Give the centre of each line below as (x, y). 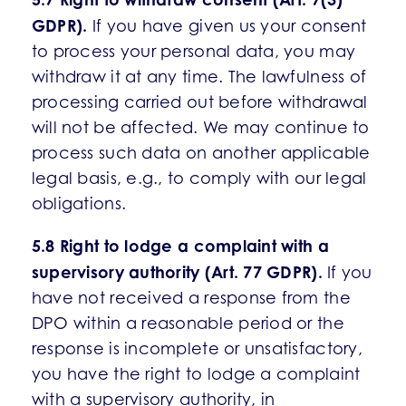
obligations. (79, 203)
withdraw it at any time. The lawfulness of (199, 77)
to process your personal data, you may (193, 51)
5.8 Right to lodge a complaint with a (180, 246)
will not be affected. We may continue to (200, 127)
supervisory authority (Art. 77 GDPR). (177, 272)
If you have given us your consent (227, 26)
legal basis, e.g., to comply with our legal (199, 178)
